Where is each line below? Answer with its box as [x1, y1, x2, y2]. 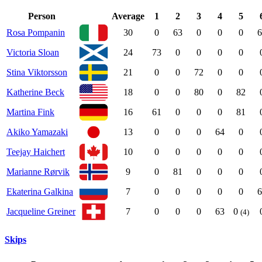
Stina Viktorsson [6, 67, 67, 78]
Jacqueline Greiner [6, 206, 75, 217]
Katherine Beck [6, 87, 64, 98]
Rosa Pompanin [6, 27, 65, 38]
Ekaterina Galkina [6, 187, 73, 197]
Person [27, 11, 56, 22]
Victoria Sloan [6, 47, 59, 58]
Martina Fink [6, 107, 54, 118]
